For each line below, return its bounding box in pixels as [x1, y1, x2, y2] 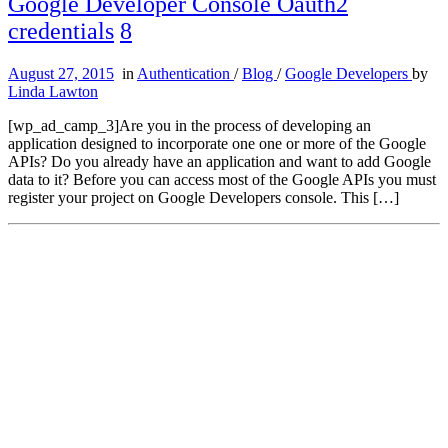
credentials [8, 18, 114, 45]
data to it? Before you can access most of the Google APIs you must [8, 171, 436, 189]
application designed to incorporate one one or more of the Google [8, 135, 426, 153]
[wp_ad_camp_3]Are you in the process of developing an [8, 117, 371, 135]
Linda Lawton [8, 83, 98, 101]
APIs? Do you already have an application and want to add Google [8, 153, 431, 171]
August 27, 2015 [8, 65, 114, 83]
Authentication [137, 65, 234, 83]
